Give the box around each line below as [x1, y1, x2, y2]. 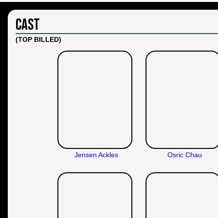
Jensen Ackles [74, 150, 119, 159]
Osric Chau [167, 150, 202, 159]
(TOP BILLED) [16, 36, 61, 44]
